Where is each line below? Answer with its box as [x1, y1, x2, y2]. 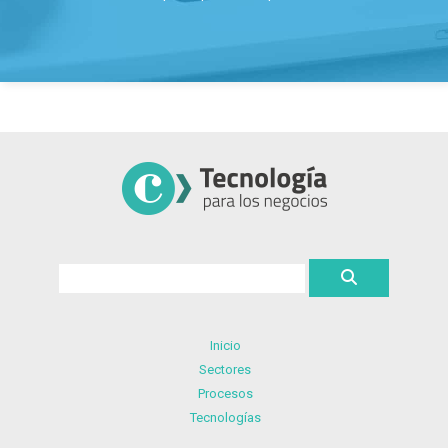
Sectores [199, 361, 251, 377]
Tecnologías [189, 409, 261, 425]
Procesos [197, 385, 253, 401]
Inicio [209, 337, 241, 353]
